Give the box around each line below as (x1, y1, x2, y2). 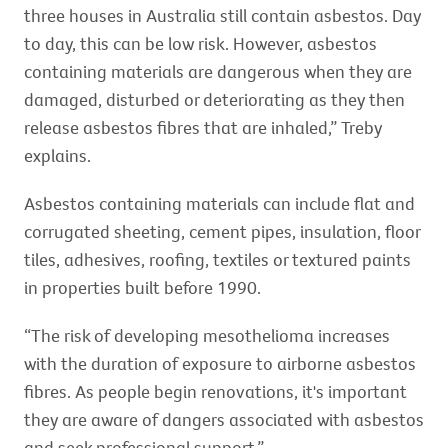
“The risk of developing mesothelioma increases (24, 324, 390, 347)
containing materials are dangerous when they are (24, 60, 412, 83)
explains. (24, 144, 91, 167)
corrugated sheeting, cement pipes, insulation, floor (24, 220, 420, 243)
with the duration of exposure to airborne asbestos (24, 352, 416, 375)
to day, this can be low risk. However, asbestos (24, 32, 377, 55)
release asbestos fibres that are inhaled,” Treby (24, 116, 382, 139)
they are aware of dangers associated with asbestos (24, 408, 424, 431)
